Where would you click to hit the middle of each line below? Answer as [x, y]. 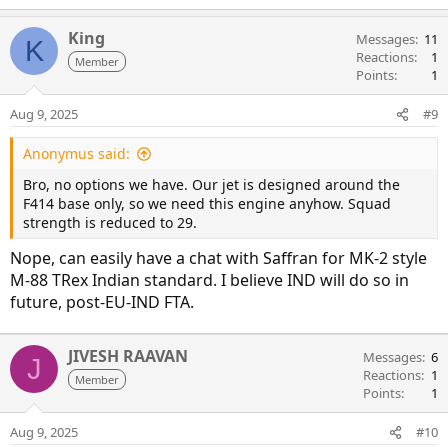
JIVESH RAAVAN [128, 356]
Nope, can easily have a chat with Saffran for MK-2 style [218, 258]
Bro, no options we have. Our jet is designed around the [211, 185]
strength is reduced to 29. [110, 223]
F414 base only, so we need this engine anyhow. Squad [207, 204]
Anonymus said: [76, 154]
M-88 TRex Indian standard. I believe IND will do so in [209, 280]
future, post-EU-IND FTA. [102, 302]
